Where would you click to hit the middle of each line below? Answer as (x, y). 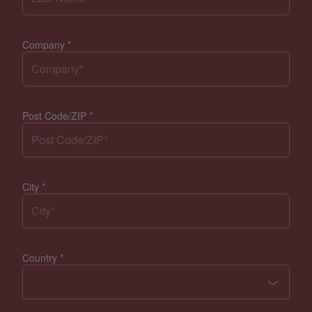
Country (41, 257)
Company (45, 44)
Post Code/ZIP (56, 115)
